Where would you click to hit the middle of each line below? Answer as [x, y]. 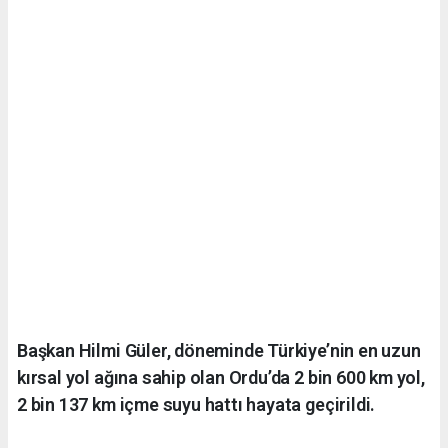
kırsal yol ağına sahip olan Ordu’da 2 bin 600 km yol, [221, 377]
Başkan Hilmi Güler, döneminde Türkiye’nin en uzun [219, 350]
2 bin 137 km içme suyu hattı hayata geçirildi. [196, 404]
